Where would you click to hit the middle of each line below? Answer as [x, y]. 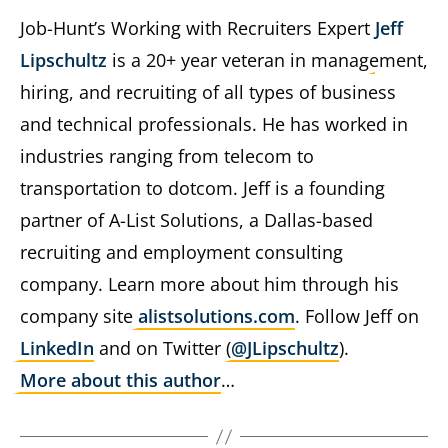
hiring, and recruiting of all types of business [208, 92]
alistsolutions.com [216, 316]
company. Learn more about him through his [209, 284]
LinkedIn [57, 348]
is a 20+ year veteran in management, [267, 60]
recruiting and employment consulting [181, 252]
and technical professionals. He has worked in [214, 124]
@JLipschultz [285, 348]
